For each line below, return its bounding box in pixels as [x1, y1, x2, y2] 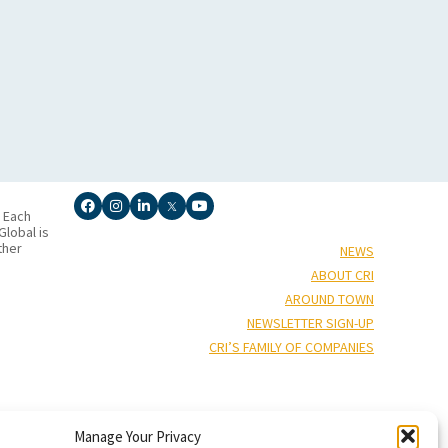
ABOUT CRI [311, 265, 374, 284]
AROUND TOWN [285, 289, 374, 308]
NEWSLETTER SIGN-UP [247, 313, 374, 332]
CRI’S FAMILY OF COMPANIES [209, 337, 374, 356]
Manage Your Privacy [74, 426, 202, 446]
